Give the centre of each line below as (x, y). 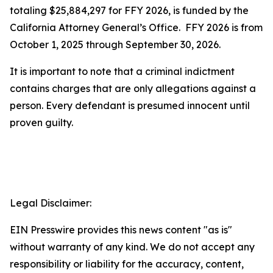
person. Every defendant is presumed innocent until (130, 105)
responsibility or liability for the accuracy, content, (127, 264)
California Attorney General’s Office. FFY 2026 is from (136, 27)
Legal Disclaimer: (51, 203)
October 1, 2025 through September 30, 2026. (115, 44)
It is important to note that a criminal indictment (122, 71)
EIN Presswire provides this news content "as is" (121, 230)
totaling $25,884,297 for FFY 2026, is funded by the (129, 10)
